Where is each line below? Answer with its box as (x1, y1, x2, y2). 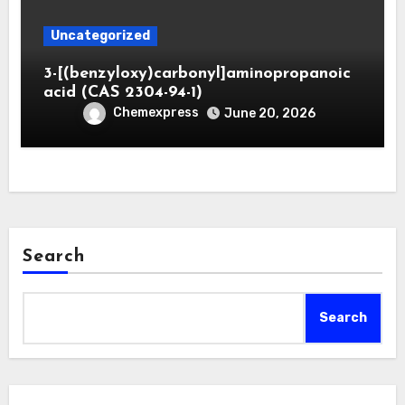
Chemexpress (113, 104, 199, 120)
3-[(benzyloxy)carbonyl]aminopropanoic (42, 64, 351, 82)
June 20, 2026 (224, 105, 316, 121)
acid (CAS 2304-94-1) (42, 83, 202, 101)
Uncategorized (50, 27, 150, 43)
